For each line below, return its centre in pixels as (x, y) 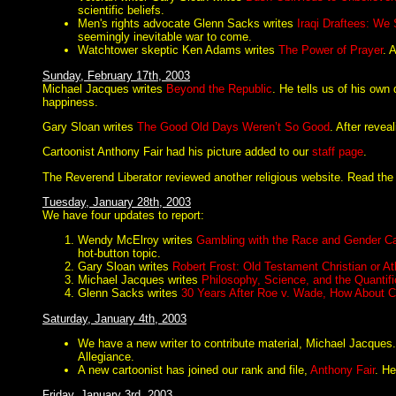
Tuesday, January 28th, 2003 (117, 202)
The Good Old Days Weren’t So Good (233, 126)
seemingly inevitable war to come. (165, 37)
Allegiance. (106, 356)
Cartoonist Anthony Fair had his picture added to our (177, 152)
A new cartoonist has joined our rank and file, (194, 369)
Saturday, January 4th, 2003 (114, 318)
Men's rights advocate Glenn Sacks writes (187, 24)
